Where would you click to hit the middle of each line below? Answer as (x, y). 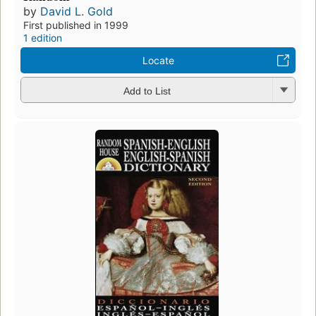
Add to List (147, 91)
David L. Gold (77, 12)
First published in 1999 (76, 25)
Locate (158, 61)
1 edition (43, 38)
